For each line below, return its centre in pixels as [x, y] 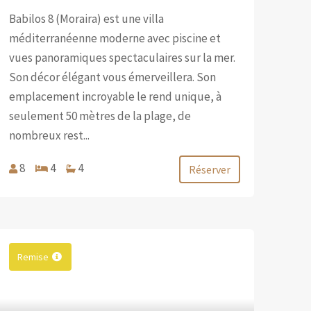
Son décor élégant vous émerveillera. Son [112, 77]
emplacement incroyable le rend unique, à [115, 96]
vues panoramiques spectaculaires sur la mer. [122, 57]
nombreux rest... [49, 135]
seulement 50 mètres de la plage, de [100, 116]
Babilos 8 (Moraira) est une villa [86, 18]
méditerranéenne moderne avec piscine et [115, 38]
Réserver [209, 169]
